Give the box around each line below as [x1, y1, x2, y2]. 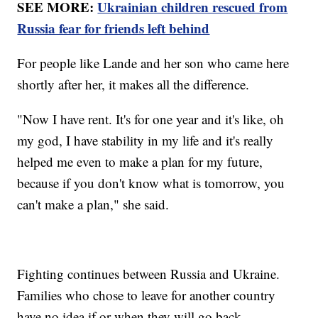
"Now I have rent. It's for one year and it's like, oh [17, 109, 285, 128]
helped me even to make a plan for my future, [17, 152, 263, 170]
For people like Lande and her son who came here [17, 53, 290, 72]
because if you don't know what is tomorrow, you [17, 173, 285, 192]
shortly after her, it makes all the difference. [17, 75, 250, 93]
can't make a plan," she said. [17, 194, 170, 213]
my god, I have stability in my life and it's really [17, 131, 274, 149]
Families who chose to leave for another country [17, 285, 276, 304]
